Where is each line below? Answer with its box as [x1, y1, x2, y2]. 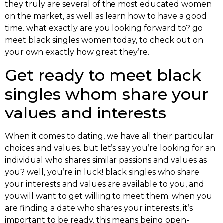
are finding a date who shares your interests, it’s [5, 203, 193, 213]
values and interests [5, 103, 166, 122]
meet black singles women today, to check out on [5, 35, 203, 45]
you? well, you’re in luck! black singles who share [5, 167, 199, 177]
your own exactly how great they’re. [5, 47, 149, 57]
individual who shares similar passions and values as [5, 155, 207, 165]
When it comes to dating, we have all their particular [5, 131, 214, 141]
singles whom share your [5, 84, 208, 104]
